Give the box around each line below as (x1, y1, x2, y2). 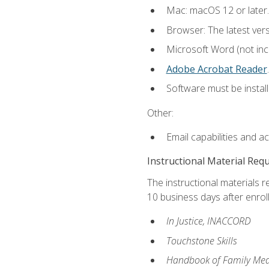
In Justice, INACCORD (166, 214, 251, 228)
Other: (147, 106, 174, 119)
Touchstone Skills (166, 234, 237, 247)
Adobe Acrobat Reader (166, 62, 267, 76)
